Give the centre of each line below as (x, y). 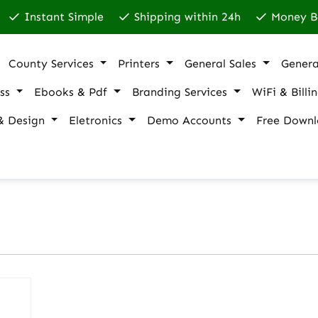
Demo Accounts (190, 120)
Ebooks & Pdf (71, 92)
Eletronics (96, 120)
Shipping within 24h (187, 17)
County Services (51, 64)
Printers (139, 64)
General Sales (221, 64)
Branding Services (180, 92)
